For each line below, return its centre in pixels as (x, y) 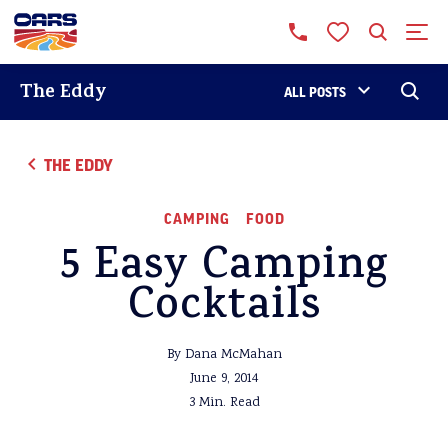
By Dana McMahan (224, 355)
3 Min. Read (224, 403)
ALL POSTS (315, 91)
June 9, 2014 (224, 379)
